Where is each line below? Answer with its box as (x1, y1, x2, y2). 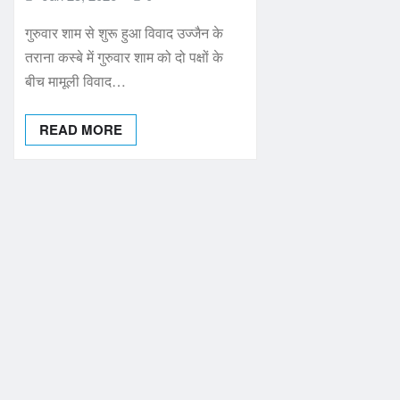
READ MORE (39, 120, 122, 140)
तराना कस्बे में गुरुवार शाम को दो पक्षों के (25, 46, 223, 68)
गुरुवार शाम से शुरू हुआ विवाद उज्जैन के (25, 22, 223, 44)
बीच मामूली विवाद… (25, 71, 126, 92)
